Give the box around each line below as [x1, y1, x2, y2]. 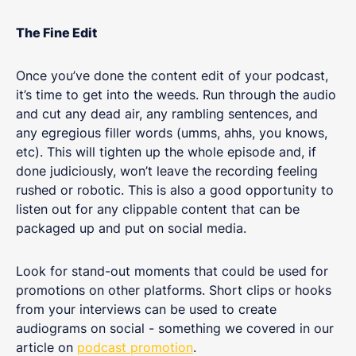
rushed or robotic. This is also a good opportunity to [16, 182, 334, 199]
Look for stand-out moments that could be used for [16, 263, 328, 280]
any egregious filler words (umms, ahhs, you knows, [16, 125, 327, 141]
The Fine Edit [16, 25, 97, 41]
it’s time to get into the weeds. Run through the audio [16, 87, 336, 103]
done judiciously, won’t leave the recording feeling [16, 163, 318, 180]
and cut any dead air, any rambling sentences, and [16, 106, 318, 122]
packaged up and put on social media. [16, 220, 250, 237]
